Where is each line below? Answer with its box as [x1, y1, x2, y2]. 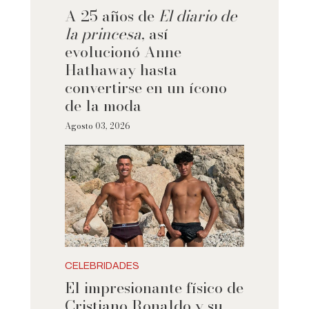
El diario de [158, 4, 237, 28]
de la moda [64, 94, 141, 118]
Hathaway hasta [64, 58, 177, 82]
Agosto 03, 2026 [64, 119, 130, 133]
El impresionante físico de [64, 275, 243, 299]
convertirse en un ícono [64, 76, 227, 100]
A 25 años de [64, 4, 159, 28]
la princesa [64, 22, 141, 46]
